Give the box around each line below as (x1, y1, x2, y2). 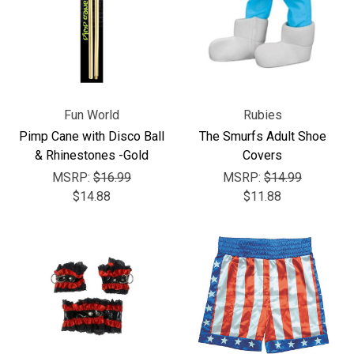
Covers (243, 148, 282, 163)
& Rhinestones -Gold (35, 148, 149, 163)
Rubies (243, 107, 282, 122)
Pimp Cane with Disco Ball (19, 129, 164, 144)
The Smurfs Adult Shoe (198, 129, 326, 144)
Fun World (64, 107, 119, 122)
